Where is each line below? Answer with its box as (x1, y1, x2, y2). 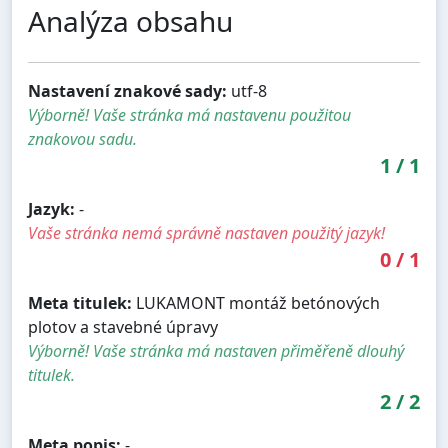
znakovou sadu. (28, 128, 137, 151)
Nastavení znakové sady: (28, 80, 227, 103)
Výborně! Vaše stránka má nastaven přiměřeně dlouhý (28, 340, 404, 363)
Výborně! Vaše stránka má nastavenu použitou (28, 104, 351, 127)
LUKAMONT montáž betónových (132, 292, 380, 315)
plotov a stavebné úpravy (28, 316, 218, 339)
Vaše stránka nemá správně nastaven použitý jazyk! (28, 222, 385, 245)
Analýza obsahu (28, 2, 233, 41)
